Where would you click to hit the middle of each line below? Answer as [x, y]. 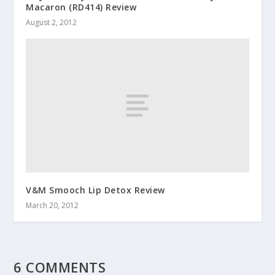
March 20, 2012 [52, 206]
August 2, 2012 [52, 23]
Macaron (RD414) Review [81, 7]
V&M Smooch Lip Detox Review [95, 190]
